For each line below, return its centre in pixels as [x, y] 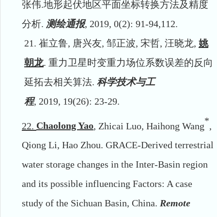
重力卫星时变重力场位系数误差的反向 [131, 62]
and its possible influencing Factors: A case [107, 184]
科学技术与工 [126, 82]
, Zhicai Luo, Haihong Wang [149, 126]
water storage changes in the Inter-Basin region [115, 164]
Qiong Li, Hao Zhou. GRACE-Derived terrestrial [118, 145]
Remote [175, 203]
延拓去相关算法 [58, 82]
